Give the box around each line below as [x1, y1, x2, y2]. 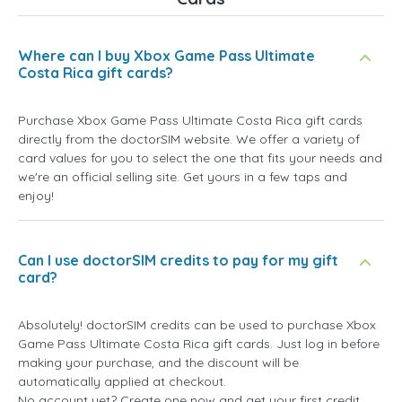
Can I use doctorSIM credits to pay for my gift [18, 251, 338, 270]
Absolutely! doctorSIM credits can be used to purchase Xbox [18, 317, 376, 334]
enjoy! [18, 188, 54, 205]
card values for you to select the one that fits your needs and [18, 150, 382, 167]
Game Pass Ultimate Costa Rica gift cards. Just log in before [18, 336, 380, 353]
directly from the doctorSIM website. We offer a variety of [18, 131, 360, 148]
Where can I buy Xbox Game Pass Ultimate [18, 47, 315, 66]
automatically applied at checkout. [18, 373, 226, 390]
